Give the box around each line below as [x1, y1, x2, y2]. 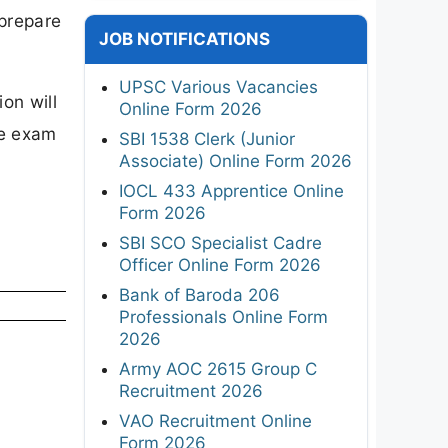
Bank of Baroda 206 [119, 284, 280, 305]
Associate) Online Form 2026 [119, 150, 352, 171]
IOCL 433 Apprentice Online [119, 180, 344, 201]
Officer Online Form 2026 [119, 254, 321, 275]
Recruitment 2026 [119, 380, 263, 401]
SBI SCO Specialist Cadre [119, 232, 322, 253]
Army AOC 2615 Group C [119, 358, 317, 379]
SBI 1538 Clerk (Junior [119, 128, 295, 149]
